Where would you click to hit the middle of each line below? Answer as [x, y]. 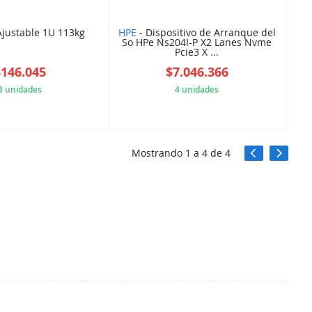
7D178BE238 [51, 117]
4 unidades [197, 90]
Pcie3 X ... [197, 52]
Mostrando [159, 153]
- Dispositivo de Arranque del [206, 33]
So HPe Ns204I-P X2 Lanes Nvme [197, 42]
